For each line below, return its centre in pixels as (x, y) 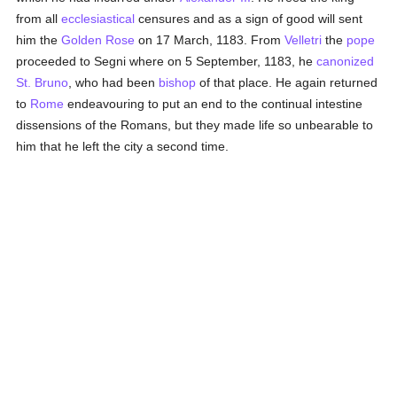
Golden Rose (98, 40)
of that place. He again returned (287, 82)
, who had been (114, 82)
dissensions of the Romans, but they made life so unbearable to (195, 125)
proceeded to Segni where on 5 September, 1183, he (167, 61)
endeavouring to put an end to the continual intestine (214, 104)
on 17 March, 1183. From (210, 40)
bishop (178, 82)
